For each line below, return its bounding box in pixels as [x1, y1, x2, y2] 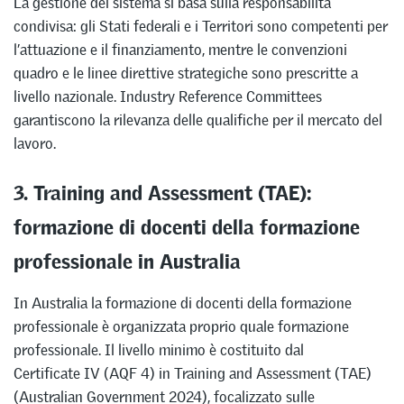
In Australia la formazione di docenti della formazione [14, 293, 352, 314]
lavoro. [14, 133, 56, 153]
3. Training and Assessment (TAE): [14, 171, 311, 207]
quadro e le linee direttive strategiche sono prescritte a [14, 62, 358, 83]
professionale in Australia [14, 240, 241, 275]
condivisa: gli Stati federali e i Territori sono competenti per [14, 15, 388, 36]
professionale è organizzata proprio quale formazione [14, 317, 349, 337]
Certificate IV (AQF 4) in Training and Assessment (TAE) [14, 363, 372, 384]
